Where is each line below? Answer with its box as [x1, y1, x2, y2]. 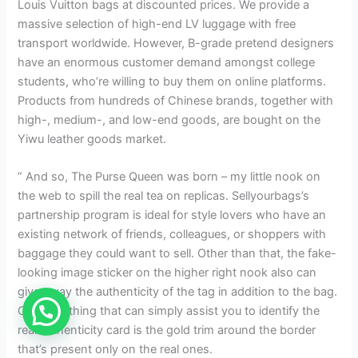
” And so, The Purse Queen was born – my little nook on [18, 169, 321, 185]
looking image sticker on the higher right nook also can [18, 265, 317, 280]
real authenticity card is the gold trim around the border [18, 323, 316, 338]
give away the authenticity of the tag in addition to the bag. [18, 284, 338, 300]
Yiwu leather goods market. [18, 131, 167, 146]
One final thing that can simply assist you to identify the [18, 304, 320, 319]
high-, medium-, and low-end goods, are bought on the [18, 112, 321, 127]
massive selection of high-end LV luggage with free [18, 16, 296, 31]
